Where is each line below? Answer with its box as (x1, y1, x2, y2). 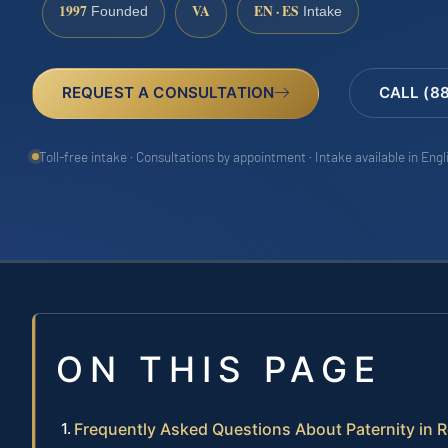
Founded (87, 4, 148, 20)
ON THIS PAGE (56, 348, 382, 391)
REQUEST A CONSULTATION (61, 83, 275, 102)
